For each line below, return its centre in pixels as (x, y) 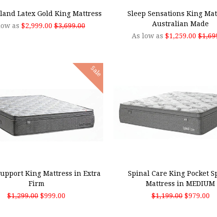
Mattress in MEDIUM (181, 184)
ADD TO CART (154, 154)
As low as (149, 36)
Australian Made (181, 23)
